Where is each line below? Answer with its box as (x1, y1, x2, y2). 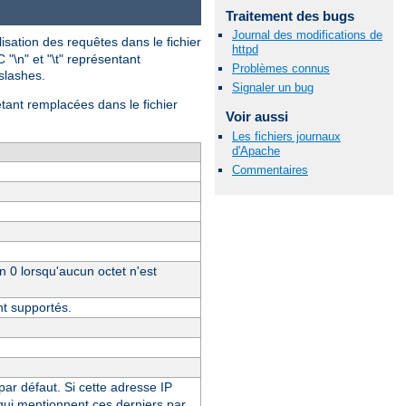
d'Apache (232, 143, 280, 158)
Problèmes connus (232, 62, 330, 76)
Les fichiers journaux (232, 129, 341, 143)
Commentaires (232, 162, 308, 177)
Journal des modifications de (232, 28, 382, 43)
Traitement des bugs (225, 7, 354, 24)
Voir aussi (225, 109, 288, 125)
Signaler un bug (232, 81, 314, 95)
